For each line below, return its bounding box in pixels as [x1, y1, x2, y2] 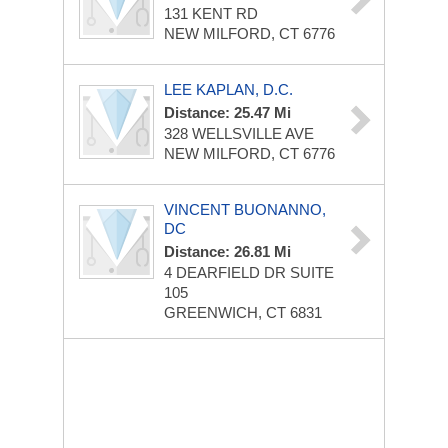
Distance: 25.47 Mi [164, 104, 291, 121]
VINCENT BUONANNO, [164, 201, 326, 218]
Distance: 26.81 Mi [164, 243, 291, 260]
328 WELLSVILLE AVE [164, 125, 314, 142]
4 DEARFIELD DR [164, 264, 290, 281]
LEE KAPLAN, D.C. [164, 81, 293, 98]
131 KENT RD [164, 5, 258, 22]
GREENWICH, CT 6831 [164, 304, 322, 321]
